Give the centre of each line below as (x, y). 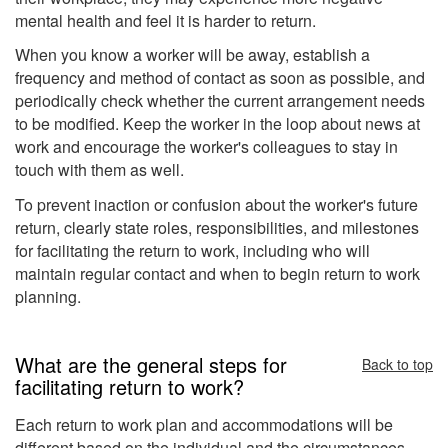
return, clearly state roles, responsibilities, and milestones (217, 227)
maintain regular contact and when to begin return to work (217, 273)
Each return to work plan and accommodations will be (204, 424)
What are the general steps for (151, 364)
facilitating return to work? (129, 386)
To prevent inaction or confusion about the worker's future (216, 204)
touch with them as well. (101, 170)
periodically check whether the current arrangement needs (220, 101)
